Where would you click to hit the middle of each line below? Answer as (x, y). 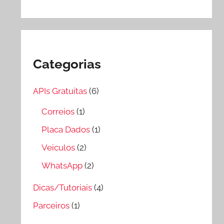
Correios (58, 112)
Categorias (67, 64)
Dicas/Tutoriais (63, 187)
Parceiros (51, 205)
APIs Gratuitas (60, 91)
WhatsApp (62, 165)
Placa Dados (66, 130)
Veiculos (58, 147)
